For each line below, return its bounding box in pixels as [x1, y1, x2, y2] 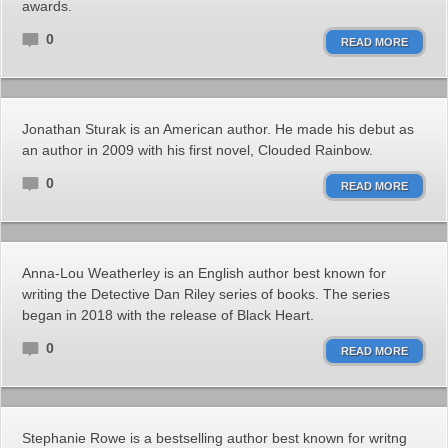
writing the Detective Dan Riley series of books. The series [22, 286, 390, 302]
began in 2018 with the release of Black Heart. [22, 307, 314, 323]
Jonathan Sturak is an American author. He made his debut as [22, 121, 414, 137]
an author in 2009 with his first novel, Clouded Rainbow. [22, 142, 373, 158]
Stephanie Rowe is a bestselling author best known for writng [22, 430, 407, 446]
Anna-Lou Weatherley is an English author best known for [22, 265, 386, 281]
